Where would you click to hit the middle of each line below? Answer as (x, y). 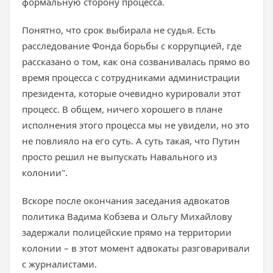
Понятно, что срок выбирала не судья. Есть (119, 30)
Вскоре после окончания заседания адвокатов (126, 200)
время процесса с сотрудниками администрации (131, 77)
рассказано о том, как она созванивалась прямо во (136, 62)
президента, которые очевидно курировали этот (131, 93)
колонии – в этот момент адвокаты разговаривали (136, 248)
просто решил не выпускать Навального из (119, 157)
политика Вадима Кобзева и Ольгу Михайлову (127, 216)
